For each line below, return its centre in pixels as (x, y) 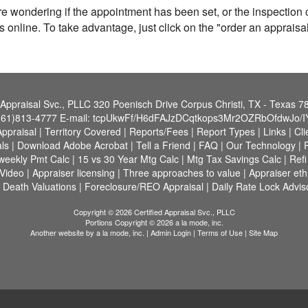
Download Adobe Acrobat (73, 145)
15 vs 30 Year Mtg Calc (128, 159)
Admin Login (171, 232)
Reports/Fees (158, 131)
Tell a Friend (163, 145)
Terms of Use (220, 232)
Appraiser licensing (74, 173)
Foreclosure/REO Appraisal (144, 186)
